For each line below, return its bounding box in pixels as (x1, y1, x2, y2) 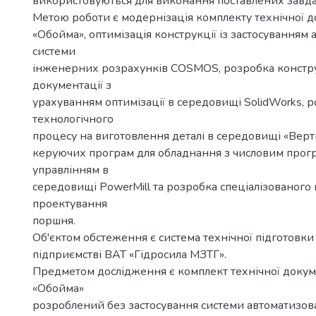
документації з (32, 78, 111, 93)
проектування (32, 196, 107, 212)
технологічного (32, 111, 114, 127)
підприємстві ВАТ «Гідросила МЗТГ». (32, 247, 226, 262)
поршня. (32, 213, 75, 229)
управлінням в (32, 162, 109, 178)
